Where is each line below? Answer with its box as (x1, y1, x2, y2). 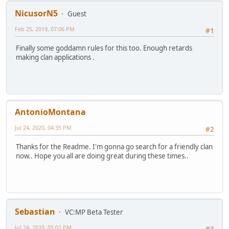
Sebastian (15, 206, 55, 218)
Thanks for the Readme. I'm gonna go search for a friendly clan (16, 142, 213, 152)
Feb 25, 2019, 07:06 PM (15, 25, 75, 33)
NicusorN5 (15, 8, 58, 19)
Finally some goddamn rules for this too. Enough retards (16, 43, 192, 53)
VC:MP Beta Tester (65, 208, 123, 217)
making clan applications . (16, 53, 95, 62)
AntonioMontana (15, 106, 86, 118)
